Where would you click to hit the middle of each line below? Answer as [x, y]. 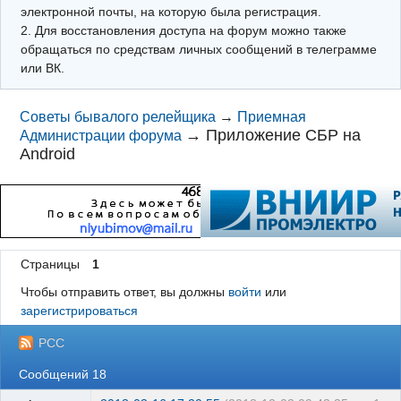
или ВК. [42, 68]
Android [48, 154]
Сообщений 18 [63, 374]
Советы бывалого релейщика [118, 117]
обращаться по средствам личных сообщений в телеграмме [198, 49]
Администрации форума [101, 136]
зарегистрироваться [79, 311]
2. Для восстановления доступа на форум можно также [183, 30]
